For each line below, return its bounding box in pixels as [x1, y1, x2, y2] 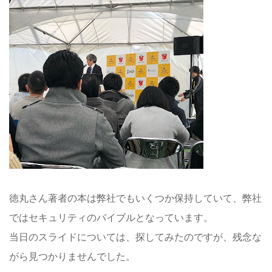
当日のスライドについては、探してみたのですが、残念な [9, 231, 262, 243]
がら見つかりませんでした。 [9, 250, 135, 262]
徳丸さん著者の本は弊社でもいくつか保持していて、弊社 [9, 192, 262, 204]
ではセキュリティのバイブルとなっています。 [9, 211, 213, 223]
